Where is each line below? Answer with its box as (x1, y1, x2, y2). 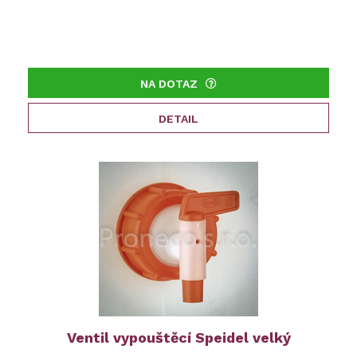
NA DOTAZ (140, 77, 198, 91)
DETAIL (159, 112, 198, 126)
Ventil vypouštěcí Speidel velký (66, 329, 291, 347)
